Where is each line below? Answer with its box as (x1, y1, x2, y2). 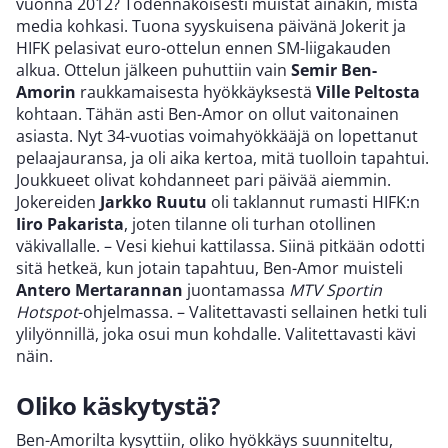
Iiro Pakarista (16, 213, 124, 236)
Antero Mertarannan (16, 279, 183, 302)
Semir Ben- (291, 59, 377, 82)
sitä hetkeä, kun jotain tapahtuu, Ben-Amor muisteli (16, 257, 403, 280)
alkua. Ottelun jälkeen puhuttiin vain (16, 59, 291, 82)
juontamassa (183, 279, 289, 302)
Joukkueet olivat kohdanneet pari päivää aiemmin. (16, 169, 391, 192)
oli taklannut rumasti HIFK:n (207, 191, 420, 214)
